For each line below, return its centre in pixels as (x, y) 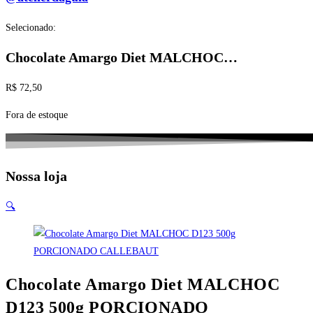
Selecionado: (31, 27)
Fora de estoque (37, 115)
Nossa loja (36, 176)
